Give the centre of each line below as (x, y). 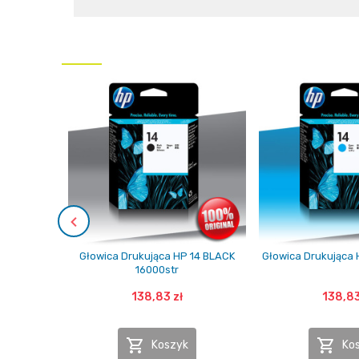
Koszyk (170, 345)
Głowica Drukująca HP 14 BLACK (157, 256)
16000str (157, 270)
